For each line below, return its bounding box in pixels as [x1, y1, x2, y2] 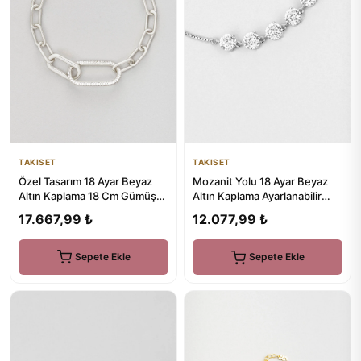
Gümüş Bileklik [193, 203, 265, 217]
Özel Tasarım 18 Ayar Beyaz [19, 174, 152, 188]
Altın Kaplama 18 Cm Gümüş [19, 189, 156, 202]
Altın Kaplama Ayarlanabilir [193, 189, 322, 202]
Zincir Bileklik [19, 203, 83, 217]
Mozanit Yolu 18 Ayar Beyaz [193, 174, 328, 188]
